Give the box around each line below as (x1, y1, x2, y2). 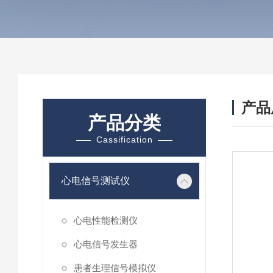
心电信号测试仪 (62, 175, 130, 186)
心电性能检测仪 (74, 215, 138, 225)
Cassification (96, 135, 153, 144)
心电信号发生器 (74, 239, 138, 249)
